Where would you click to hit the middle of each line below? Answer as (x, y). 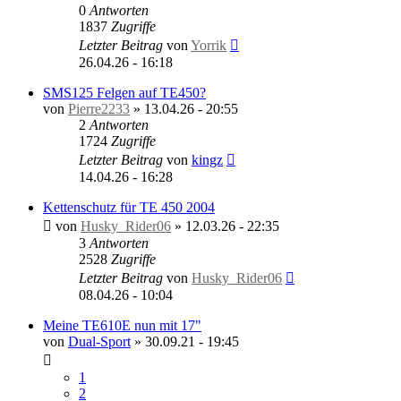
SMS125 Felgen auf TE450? (124, 92)
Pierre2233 (99, 108)
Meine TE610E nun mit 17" (122, 325)
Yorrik (209, 45)
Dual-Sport (99, 341)
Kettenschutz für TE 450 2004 (129, 207)
